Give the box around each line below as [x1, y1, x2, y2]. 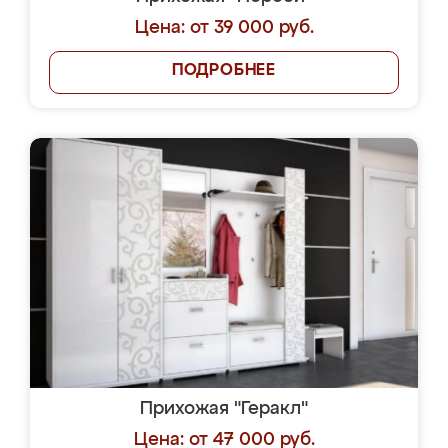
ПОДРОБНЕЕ [171, 63, 277, 79]
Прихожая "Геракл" [140, 400, 308, 418]
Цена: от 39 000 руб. [134, 19, 314, 37]
